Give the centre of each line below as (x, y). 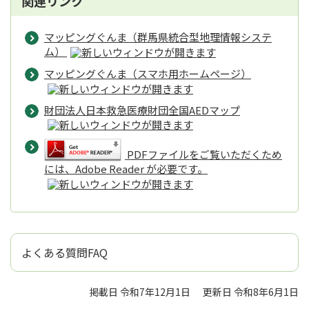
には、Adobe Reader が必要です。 (126, 169)
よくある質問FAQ (64, 253)
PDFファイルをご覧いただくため (205, 154)
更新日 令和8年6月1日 (251, 292)
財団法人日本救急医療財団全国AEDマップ (142, 110)
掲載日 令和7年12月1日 (140, 292)
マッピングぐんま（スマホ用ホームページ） (148, 73)
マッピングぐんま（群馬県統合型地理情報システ (158, 37)
